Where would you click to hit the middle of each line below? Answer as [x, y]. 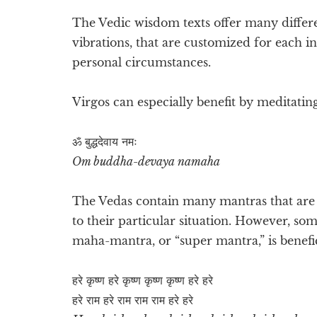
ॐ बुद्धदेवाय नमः [105, 141]
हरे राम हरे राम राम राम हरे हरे [133, 300]
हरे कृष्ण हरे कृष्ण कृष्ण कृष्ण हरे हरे [143, 280]
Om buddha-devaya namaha [146, 161]
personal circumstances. [142, 62]
